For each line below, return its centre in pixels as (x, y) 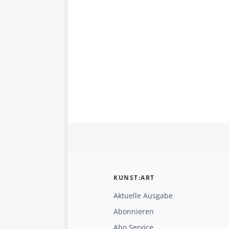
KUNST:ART (134, 177)
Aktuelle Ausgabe (143, 195)
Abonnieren (134, 211)
